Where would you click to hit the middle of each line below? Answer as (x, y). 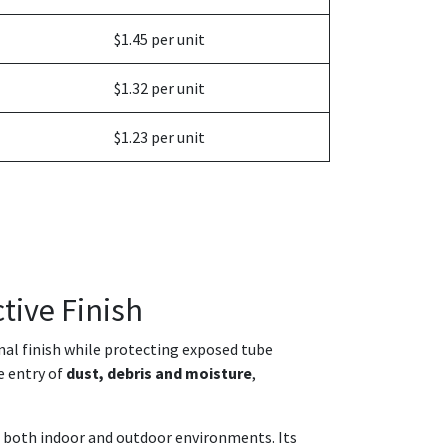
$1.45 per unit (160, 39)
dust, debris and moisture (159, 373)
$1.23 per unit (160, 137)
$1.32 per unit (160, 88)
